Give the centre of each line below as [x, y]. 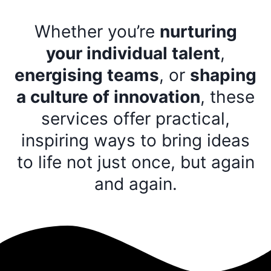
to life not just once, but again [135, 162]
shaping [223, 75]
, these [227, 97]
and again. [135, 184]
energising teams [87, 75]
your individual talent [133, 53]
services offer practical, [135, 119]
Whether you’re [97, 31]
